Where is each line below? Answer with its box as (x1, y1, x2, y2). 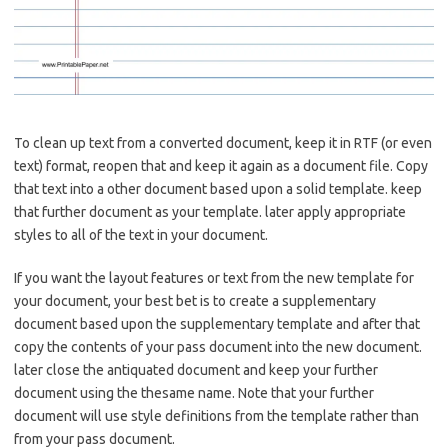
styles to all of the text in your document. (14, 226, 268, 243)
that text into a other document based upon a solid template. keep (14, 180, 422, 197)
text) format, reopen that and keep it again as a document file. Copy (14, 157, 428, 174)
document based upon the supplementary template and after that (14, 315, 420, 332)
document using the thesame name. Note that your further (14, 384, 374, 401)
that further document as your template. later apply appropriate (14, 203, 406, 220)
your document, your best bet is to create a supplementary (14, 292, 376, 309)
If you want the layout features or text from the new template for (14, 269, 414, 286)
